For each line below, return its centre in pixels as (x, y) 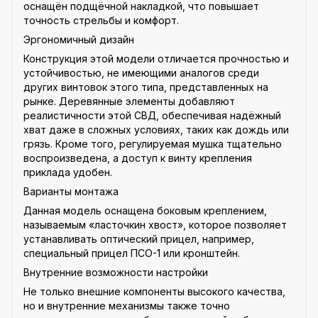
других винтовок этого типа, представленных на (146, 87)
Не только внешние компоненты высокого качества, (154, 291)
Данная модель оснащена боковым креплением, (145, 210)
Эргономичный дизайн (79, 39)
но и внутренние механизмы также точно (127, 305)
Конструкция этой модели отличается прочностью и (156, 58)
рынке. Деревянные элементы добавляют (129, 101)
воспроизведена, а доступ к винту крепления (138, 158)
